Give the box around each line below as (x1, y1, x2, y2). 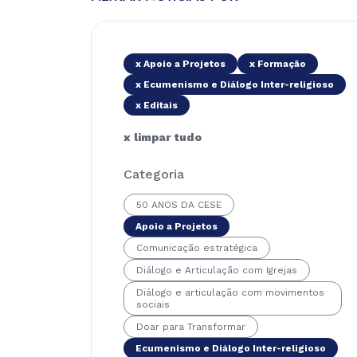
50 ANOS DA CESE (136, 199, 222, 210)
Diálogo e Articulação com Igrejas (136, 265, 297, 276)
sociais (136, 299, 170, 310)
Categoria (124, 167, 184, 182)
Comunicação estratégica (136, 242, 257, 253)
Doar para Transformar (136, 321, 245, 332)
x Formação (249, 58, 306, 69)
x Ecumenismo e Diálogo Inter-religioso (135, 79, 334, 90)
